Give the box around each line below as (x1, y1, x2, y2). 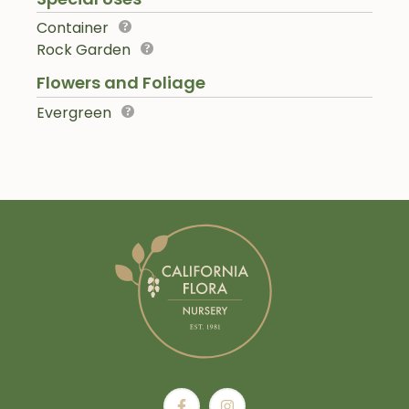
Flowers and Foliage (37, 71, 205, 95)
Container (37, 17, 109, 39)
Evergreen (37, 102, 111, 124)
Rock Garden (37, 39, 131, 61)
